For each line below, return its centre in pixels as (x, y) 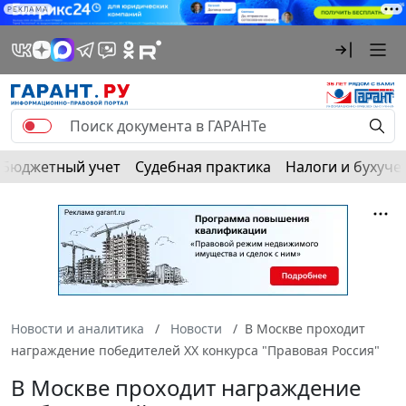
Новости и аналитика (77, 329)
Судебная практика (203, 167)
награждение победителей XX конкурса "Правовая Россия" (195, 351)
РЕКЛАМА (28, 9)
